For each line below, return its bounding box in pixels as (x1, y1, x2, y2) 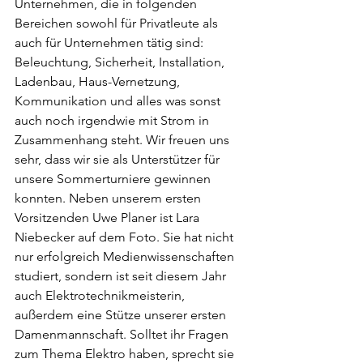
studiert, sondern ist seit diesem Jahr (15, 267, 229, 284)
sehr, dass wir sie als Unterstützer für (15, 151, 223, 167)
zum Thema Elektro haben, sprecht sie (15, 345, 237, 361)
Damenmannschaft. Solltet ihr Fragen (15, 326, 232, 342)
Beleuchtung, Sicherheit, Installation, (15, 53, 228, 70)
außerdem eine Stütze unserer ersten (15, 306, 229, 322)
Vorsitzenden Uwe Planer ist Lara (15, 209, 203, 225)
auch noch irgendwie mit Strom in (15, 112, 212, 128)
